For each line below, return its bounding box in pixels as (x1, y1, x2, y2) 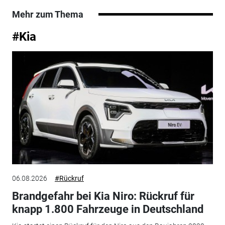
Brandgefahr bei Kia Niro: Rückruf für (12, 189, 194, 202)
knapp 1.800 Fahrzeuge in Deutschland (12, 202, 203, 215)
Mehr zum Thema (12, 9, 83, 20)
